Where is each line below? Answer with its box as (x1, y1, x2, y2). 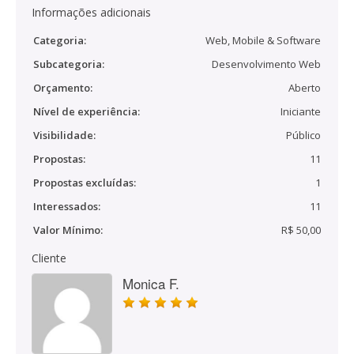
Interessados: (33, 199, 100, 213)
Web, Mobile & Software (205, 33, 321, 47)
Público (286, 128, 321, 142)
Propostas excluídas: (33, 175, 136, 190)
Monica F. (122, 273, 179, 293)
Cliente (32, 250, 66, 265)
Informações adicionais (32, 5, 151, 20)
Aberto (288, 81, 321, 95)
